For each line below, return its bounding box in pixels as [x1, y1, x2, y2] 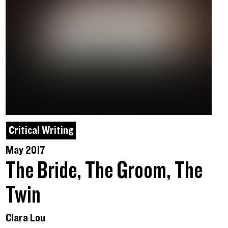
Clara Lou [5, 212, 45, 224]
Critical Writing [8, 125, 73, 137]
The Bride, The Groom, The [5, 159, 203, 184]
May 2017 [5, 145, 45, 157]
